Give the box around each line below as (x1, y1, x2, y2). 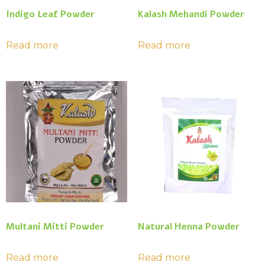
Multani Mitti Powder (6, 220, 104, 234)
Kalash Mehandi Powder (137, 7, 244, 21)
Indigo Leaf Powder (6, 7, 95, 21)
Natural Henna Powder (137, 220, 240, 234)
